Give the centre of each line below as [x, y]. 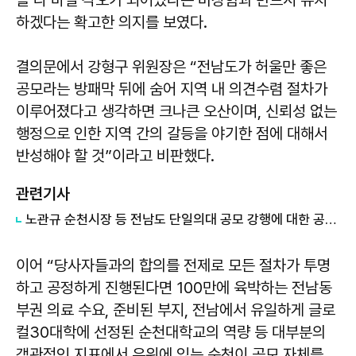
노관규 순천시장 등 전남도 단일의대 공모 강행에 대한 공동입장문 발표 [331, 219]
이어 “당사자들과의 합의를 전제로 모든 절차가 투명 [173, 265]
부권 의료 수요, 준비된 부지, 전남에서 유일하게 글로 [176, 310]
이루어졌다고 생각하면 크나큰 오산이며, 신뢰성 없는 [176, 111]
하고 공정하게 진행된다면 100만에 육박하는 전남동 [174, 287]
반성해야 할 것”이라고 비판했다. [117, 155]
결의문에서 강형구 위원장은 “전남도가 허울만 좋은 [171, 66]
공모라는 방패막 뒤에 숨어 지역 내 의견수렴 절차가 [172, 89]
